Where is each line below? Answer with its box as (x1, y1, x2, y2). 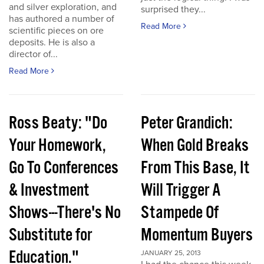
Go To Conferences (9, 157, 118, 180)
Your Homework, (9, 134, 106, 157)
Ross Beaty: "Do (9, 112, 107, 135)
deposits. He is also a (9, 37, 95, 48)
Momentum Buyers (141, 224, 253, 247)
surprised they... (141, 4, 206, 15)
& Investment (9, 179, 89, 202)
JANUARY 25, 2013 (141, 249, 201, 257)
